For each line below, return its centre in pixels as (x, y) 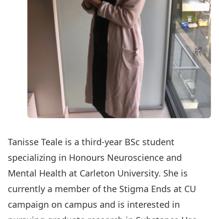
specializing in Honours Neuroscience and (95, 157)
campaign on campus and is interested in (94, 204)
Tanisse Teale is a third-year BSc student (91, 142)
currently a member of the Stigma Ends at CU (102, 189)
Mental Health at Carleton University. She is (98, 173)
